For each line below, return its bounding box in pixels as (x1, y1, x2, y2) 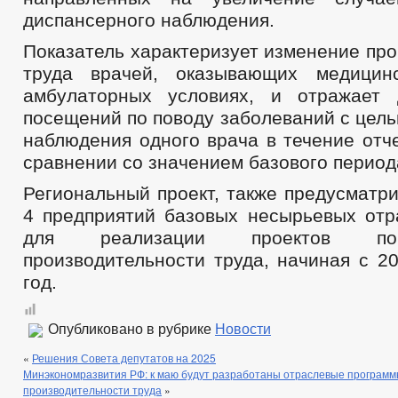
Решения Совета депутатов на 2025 (32, 350, 216, 365)
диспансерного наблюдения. (23, 10, 275, 30)
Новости (215, 321, 271, 337)
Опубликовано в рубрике (44, 321, 215, 337)
